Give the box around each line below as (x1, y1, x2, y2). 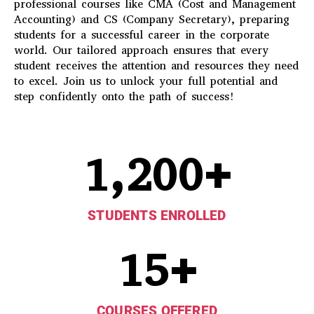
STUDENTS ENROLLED (88, 207, 226, 224)
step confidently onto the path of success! (14, 89, 235, 104)
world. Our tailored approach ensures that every (14, 43, 268, 58)
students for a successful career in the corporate (14, 27, 269, 43)
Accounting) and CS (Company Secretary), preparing (14, 12, 289, 27)
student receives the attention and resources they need (14, 58, 299, 74)
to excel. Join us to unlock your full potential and (14, 74, 278, 89)
